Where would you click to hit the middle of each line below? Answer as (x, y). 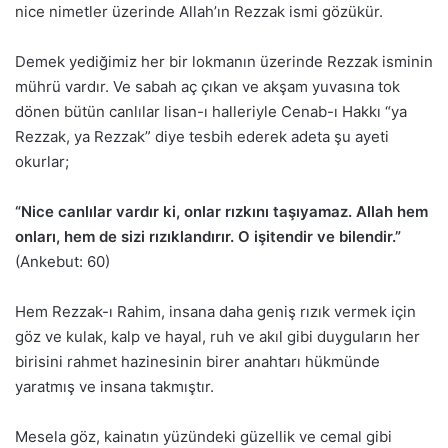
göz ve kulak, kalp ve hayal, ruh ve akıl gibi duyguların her (217, 337)
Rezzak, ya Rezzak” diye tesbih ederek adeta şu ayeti (202, 137)
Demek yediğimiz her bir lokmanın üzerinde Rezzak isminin (224, 62)
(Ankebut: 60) (62, 262)
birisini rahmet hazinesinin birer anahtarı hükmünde (197, 362)
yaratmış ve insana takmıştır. (114, 387)
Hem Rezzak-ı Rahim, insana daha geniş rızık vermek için (215, 312)
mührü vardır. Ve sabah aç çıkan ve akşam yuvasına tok (207, 87)
